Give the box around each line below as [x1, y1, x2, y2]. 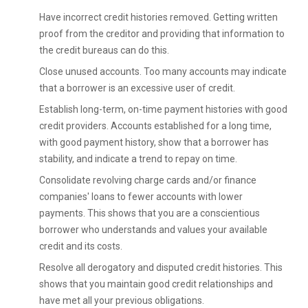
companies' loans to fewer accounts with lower [39, 191, 243, 203]
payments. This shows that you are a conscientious [39, 208, 260, 219]
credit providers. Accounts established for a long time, [39, 120, 272, 132]
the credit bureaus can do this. [39, 45, 169, 56]
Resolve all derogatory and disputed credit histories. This [39, 262, 283, 274]
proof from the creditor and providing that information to [39, 28, 285, 40]
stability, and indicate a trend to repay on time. [39, 153, 237, 165]
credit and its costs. [39, 241, 122, 252]
